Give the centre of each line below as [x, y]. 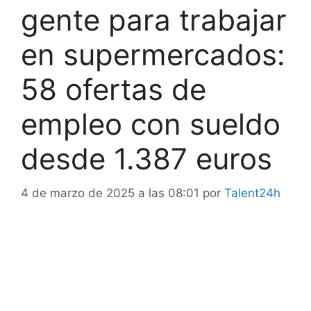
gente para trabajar [154, 20]
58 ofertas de [114, 90]
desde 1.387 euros [146, 159]
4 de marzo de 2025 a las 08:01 [110, 193]
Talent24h [252, 193]
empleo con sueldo [151, 124]
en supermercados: [153, 55]
